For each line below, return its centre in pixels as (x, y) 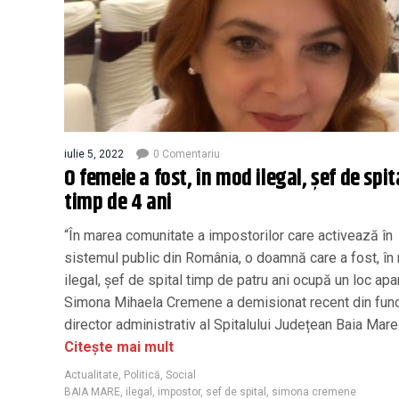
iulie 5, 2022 (94, 154)
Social (181, 375)
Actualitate (91, 375)
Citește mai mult (119, 346)
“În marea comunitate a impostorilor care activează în (228, 235)
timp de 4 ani (118, 203)
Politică (142, 375)
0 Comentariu (187, 154)
